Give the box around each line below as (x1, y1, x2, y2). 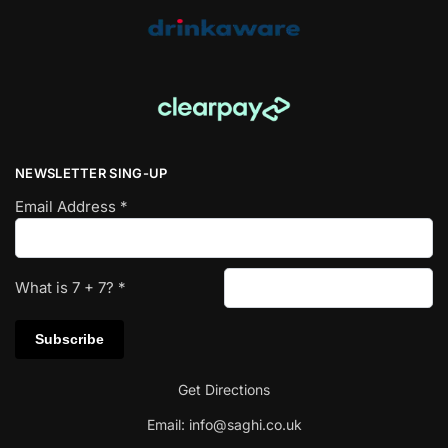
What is (15, 277, 72, 297)
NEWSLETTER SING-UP (15, 165, 168, 182)
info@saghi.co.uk (188, 415, 302, 433)
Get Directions (178, 380, 270, 398)
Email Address (15, 196, 120, 216)
